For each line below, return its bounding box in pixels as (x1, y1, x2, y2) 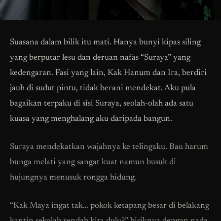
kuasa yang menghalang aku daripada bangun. (10, 115, 172, 124)
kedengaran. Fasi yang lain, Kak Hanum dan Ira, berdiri (10, 69, 207, 78)
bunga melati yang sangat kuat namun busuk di (10, 158, 176, 167)
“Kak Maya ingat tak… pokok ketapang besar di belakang (10, 202, 209, 211)
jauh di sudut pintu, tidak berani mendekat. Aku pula (10, 84, 196, 93)
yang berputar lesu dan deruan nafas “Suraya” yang (10, 54, 190, 63)
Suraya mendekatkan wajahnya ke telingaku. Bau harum (10, 143, 208, 152)
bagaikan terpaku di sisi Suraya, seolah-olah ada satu (10, 100, 193, 109)
